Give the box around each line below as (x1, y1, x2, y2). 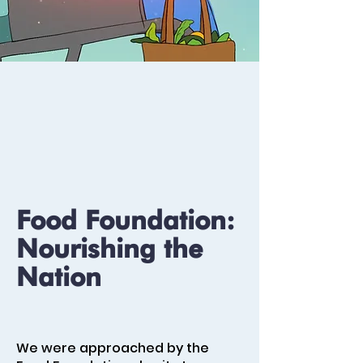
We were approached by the (16, 339, 209, 357)
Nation (16, 261, 101, 293)
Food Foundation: (16, 204, 235, 236)
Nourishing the (16, 233, 203, 264)
